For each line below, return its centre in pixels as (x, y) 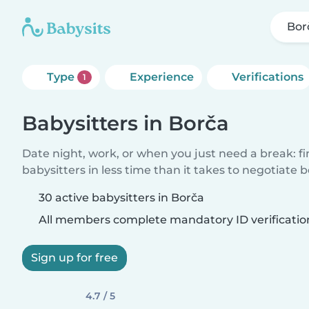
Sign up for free (74, 258)
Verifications (267, 77)
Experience (161, 77)
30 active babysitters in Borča (121, 198)
